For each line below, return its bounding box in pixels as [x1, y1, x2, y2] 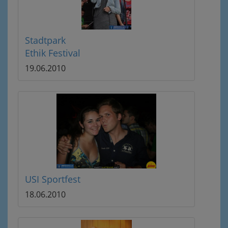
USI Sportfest [25, 173, 80, 185]
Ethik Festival [25, 47, 80, 59]
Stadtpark [25, 34, 66, 46]
